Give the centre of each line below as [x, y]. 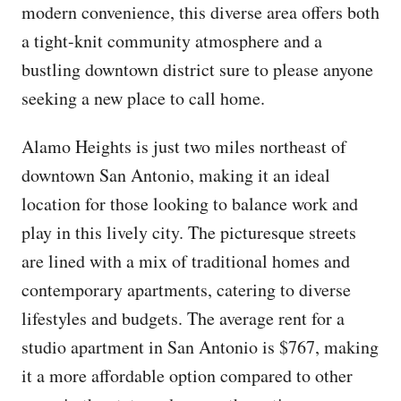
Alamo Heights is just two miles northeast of [184, 146]
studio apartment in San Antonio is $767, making [200, 346]
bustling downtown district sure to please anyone [197, 69]
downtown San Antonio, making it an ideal [176, 175]
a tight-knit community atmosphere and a [172, 40]
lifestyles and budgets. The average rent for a [183, 318]
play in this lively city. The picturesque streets [189, 232]
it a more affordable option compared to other [187, 375]
